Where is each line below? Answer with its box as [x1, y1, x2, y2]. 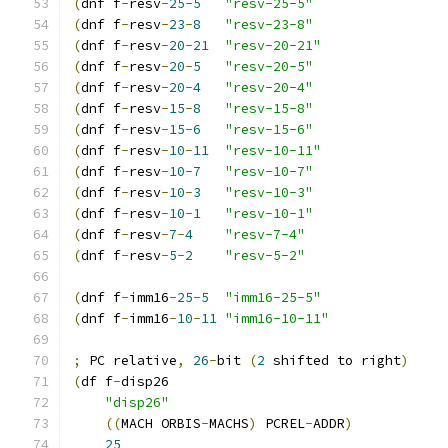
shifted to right [265, 352, 401, 369]
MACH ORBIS [121, 415, 201, 432]
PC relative [81, 352, 177, 369]
